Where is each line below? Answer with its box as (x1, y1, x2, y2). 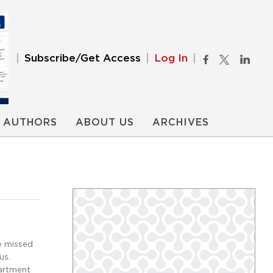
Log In (154, 53, 188, 63)
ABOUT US (76, 118, 134, 127)
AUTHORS (3, 118, 57, 127)
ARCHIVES (152, 118, 209, 127)
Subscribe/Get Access (24, 53, 141, 63)
